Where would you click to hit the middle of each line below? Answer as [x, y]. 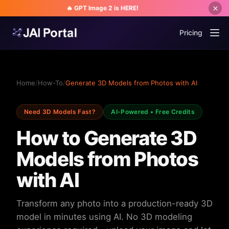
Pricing [191, 32]
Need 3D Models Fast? [60, 112]
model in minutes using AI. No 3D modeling [104, 217]
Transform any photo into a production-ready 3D [114, 203]
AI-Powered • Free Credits [153, 112]
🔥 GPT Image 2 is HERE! [102, 8]
